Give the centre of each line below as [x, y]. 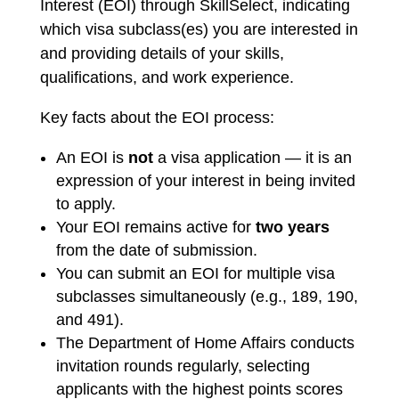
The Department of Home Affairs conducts [205, 343]
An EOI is [92, 158]
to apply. [85, 204]
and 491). [90, 320]
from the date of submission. [156, 250]
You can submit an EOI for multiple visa [195, 273]
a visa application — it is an [252, 158]
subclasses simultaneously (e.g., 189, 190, [207, 297]
